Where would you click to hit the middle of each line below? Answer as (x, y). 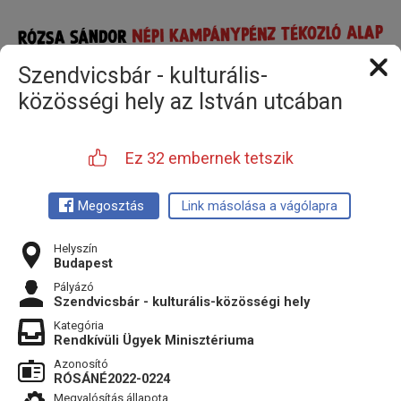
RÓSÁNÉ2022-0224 (112, 379)
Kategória (79, 325)
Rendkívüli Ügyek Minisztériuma (154, 340)
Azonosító (81, 364)
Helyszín (76, 248)
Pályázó (74, 287)
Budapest (83, 263)
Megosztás (111, 206)
